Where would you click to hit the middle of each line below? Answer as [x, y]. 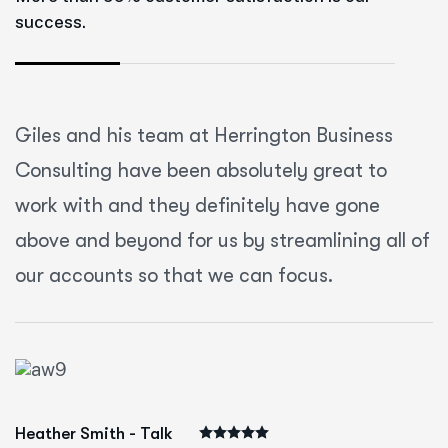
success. [50, 21]
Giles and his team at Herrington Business [204, 135]
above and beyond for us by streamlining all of [222, 240]
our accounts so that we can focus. [174, 275]
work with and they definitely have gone [197, 205]
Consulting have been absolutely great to [201, 170]
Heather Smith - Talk [94, 433]
